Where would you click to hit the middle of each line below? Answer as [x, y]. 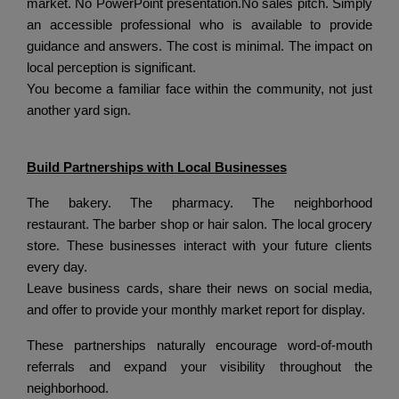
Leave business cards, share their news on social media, [199, 288]
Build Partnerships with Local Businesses [157, 167]
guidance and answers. [97, 46]
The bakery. [79, 203]
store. [47, 245]
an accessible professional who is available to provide [199, 24]
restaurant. [60, 224]
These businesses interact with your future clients [220, 245]
